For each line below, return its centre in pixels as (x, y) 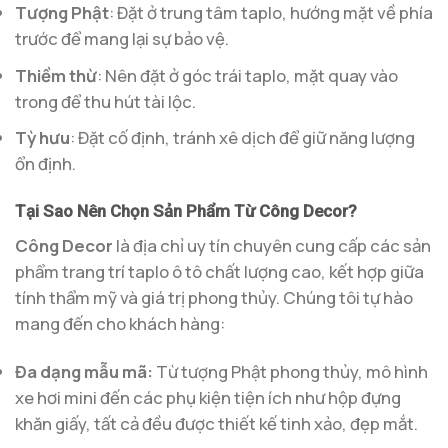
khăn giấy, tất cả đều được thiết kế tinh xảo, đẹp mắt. (216, 423)
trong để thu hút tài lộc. (105, 101)
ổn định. (45, 163)
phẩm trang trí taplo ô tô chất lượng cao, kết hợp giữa (219, 271)
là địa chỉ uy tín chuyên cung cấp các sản (272, 245)
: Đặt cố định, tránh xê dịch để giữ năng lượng (242, 137)
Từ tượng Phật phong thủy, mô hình (290, 371)
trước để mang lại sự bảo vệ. (122, 39)
